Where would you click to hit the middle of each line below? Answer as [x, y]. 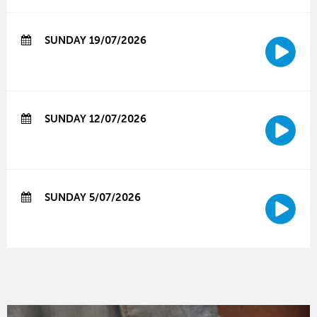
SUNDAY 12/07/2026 [94, 119]
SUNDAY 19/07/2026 [94, 41]
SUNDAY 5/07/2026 [91, 198]
